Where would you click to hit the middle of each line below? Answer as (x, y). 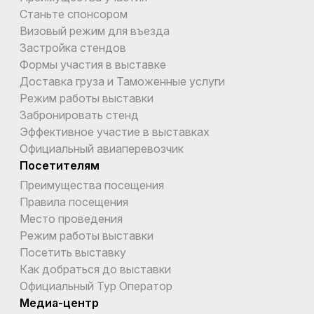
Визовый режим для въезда (95, 30)
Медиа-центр (59, 302)
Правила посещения (74, 202)
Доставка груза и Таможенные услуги (122, 81)
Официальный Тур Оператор (96, 286)
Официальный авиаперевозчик (102, 148)
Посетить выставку (73, 252)
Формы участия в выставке (93, 64)
